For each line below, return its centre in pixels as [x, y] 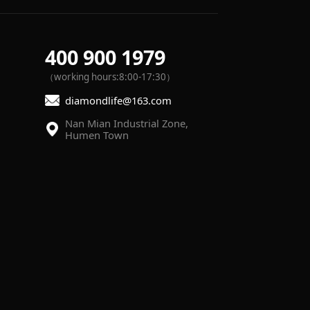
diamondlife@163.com [119, 100]
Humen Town [97, 135]
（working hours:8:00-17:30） [110, 77]
